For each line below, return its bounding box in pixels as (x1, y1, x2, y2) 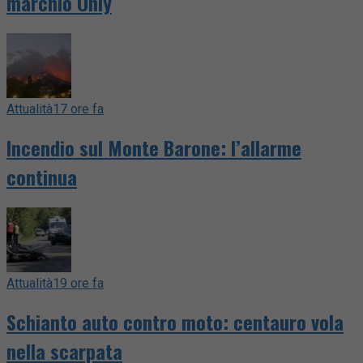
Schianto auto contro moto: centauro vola (6, 306, 344, 336)
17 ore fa (53, 100, 104, 117)
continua (6, 161, 77, 191)
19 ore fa (53, 275, 104, 291)
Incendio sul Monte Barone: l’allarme (6, 132, 301, 162)
